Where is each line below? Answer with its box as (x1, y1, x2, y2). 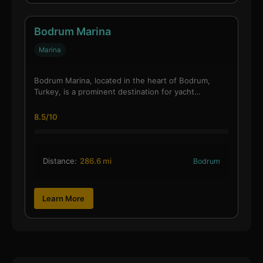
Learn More (42, 193, 85, 203)
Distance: (42, 156, 77, 166)
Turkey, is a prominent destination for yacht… (33, 87, 201, 97)
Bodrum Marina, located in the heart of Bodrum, (33, 76, 210, 86)
